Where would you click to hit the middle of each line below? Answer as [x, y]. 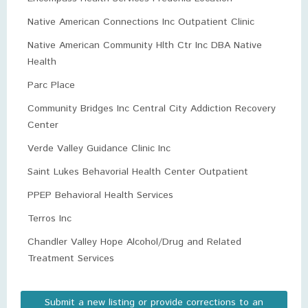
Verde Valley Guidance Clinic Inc [99, 148]
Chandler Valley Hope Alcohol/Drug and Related [134, 242]
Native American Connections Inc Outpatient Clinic [141, 22]
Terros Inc [49, 219]
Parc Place [51, 85]
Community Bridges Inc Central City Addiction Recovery [152, 109]
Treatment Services [71, 258]
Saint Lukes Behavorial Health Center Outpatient [138, 172]
